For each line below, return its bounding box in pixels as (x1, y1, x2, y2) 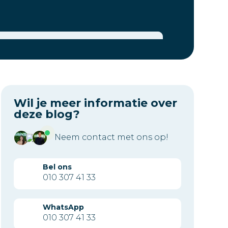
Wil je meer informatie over (13, 96, 177, 110)
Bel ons (42, 162, 72, 172)
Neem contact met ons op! (54, 132, 168, 142)
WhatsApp (42, 202, 84, 212)
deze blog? (13, 107, 80, 121)
